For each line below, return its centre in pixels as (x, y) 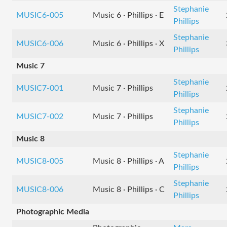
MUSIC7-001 (40, 88)
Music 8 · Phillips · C (129, 190)
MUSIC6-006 (40, 44)
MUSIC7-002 (40, 117)
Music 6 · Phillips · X (128, 44)
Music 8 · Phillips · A (128, 161)
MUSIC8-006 (40, 190)
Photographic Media (53, 212)
